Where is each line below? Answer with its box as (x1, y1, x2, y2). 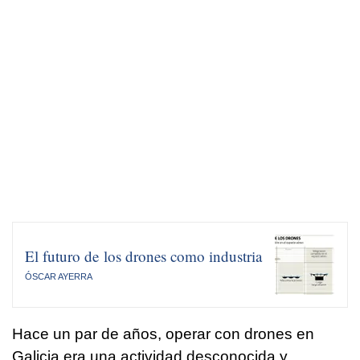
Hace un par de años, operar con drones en (12, 325, 314, 342)
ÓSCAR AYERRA (25, 271, 92, 281)
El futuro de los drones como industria (25, 245, 262, 266)
